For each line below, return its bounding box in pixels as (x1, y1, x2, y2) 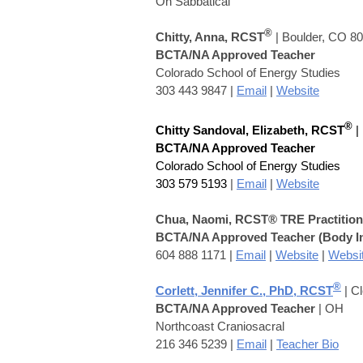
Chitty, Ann (156, 29, 218, 44)
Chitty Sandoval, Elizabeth (156, 122, 305, 137)
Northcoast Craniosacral (156, 318, 284, 333)
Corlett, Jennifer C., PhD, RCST (156, 283, 333, 297)
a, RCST (218, 29, 264, 44)
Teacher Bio (276, 336, 339, 351)
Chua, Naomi (156, 211, 228, 226)
